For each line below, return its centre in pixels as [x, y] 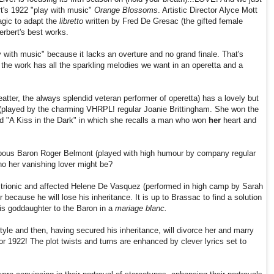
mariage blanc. [142, 209]
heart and [240, 120]
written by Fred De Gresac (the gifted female [163, 21]
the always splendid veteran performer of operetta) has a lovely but [141, 98]
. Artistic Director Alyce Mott [208, 10]
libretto [70, 21]
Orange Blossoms [126, 10]
